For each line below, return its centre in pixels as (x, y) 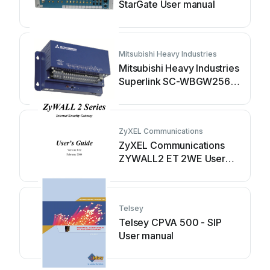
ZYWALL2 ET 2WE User (172, 159)
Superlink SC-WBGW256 (175, 81)
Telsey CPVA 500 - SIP (170, 222)
